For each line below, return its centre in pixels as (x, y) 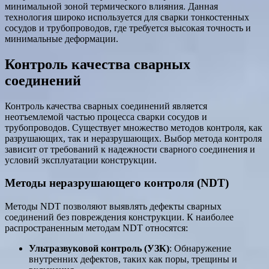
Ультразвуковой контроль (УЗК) (99, 249)
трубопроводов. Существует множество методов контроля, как (134, 127)
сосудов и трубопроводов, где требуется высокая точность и (128, 28)
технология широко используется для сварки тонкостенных (127, 17)
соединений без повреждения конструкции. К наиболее (119, 217)
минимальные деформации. (62, 38)
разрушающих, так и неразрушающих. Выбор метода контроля (133, 138)
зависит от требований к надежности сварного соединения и (130, 149)
